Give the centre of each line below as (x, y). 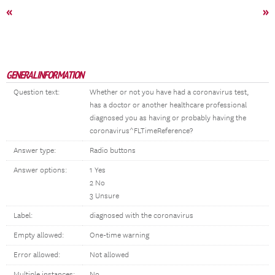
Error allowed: (37, 255)
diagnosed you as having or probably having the (168, 118)
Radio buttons (113, 151)
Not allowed (109, 255)
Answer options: (40, 170)
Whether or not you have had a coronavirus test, (169, 92)
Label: (23, 216)
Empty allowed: (39, 235)
